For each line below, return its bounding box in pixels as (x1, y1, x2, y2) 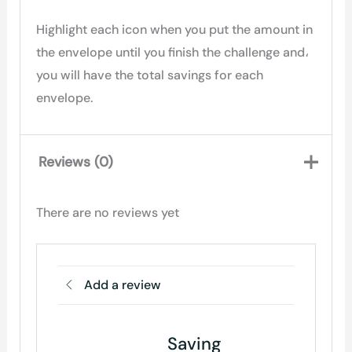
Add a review (84, 277, 162, 294)
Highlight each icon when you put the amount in (36, 21, 313, 38)
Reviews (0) (38, 153, 113, 171)
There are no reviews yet (36, 203, 180, 221)
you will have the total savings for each (36, 67, 264, 84)
